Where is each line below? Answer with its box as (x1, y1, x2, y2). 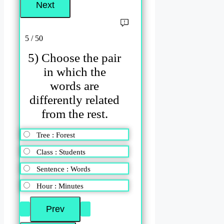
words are (50, 78, 99, 92)
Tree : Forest (36, 131, 75, 139)
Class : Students (36, 148, 85, 156)
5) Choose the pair (28, 50, 121, 64)
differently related (29, 92, 120, 106)
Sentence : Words (36, 165, 90, 173)
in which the (43, 64, 106, 78)
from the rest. (41, 106, 108, 120)
